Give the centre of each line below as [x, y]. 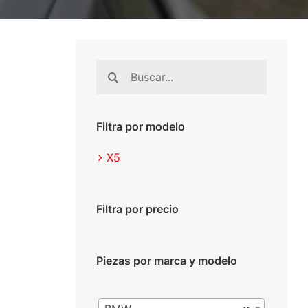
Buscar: [114, 69]
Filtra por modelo [140, 127]
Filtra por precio [137, 209]
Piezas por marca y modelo [166, 261]
